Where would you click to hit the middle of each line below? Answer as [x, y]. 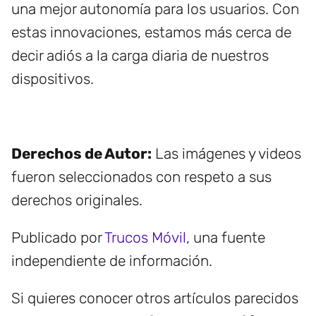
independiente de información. [112, 261]
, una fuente [226, 238]
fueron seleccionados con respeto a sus [141, 177]
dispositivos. [53, 79]
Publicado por [58, 238]
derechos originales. [77, 200]
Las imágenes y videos [226, 154]
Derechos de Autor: [81, 154]
